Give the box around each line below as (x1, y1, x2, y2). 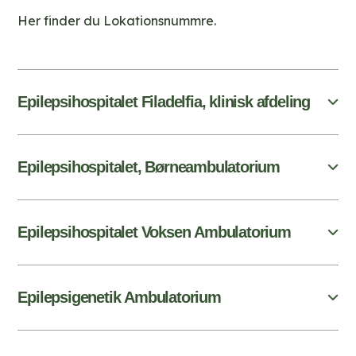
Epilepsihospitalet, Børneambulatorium (17, 158, 280, 176)
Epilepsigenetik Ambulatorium (17, 288, 221, 307)
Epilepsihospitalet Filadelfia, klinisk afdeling (17, 93, 310, 111)
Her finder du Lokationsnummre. (17, 13, 217, 29)
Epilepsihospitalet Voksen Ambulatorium (17, 223, 291, 242)
